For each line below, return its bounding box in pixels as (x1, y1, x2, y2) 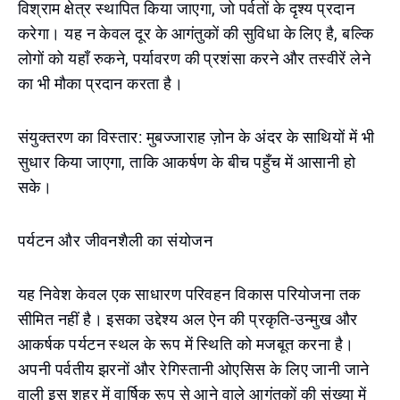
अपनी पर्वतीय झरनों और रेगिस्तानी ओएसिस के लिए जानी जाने (18, 360, 370, 379)
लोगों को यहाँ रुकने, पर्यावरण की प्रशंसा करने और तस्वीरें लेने (18, 49, 371, 68)
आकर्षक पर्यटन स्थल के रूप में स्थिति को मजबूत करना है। (18, 335, 354, 354)
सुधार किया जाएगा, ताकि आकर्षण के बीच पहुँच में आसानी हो (18, 153, 356, 171)
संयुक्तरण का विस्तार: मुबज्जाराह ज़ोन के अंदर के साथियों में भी (18, 128, 375, 146)
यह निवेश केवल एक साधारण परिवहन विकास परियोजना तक (18, 285, 361, 304)
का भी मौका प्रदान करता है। (18, 74, 184, 93)
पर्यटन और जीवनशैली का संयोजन (18, 231, 212, 250)
